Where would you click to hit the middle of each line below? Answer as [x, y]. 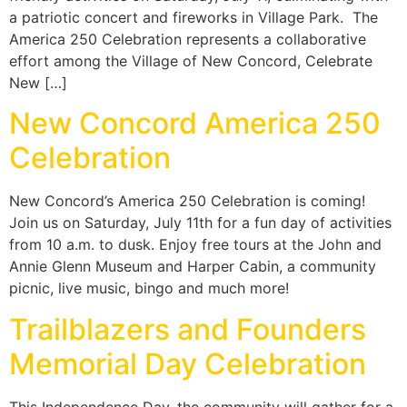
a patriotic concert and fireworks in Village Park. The [194, 18]
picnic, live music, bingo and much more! [149, 288]
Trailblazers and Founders [188, 329]
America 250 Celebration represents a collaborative [188, 40]
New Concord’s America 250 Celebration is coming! [187, 201]
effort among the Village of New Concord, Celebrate [191, 61]
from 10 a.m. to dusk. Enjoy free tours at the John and [195, 245]
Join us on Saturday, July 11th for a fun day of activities [200, 223]
